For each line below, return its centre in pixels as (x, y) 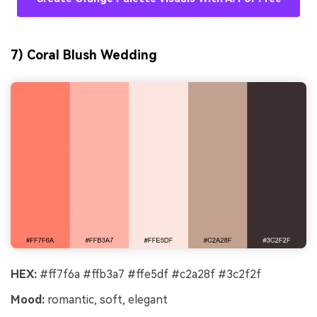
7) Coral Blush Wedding (84, 55)
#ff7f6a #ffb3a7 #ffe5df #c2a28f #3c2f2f (149, 275)
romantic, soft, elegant (106, 300)
